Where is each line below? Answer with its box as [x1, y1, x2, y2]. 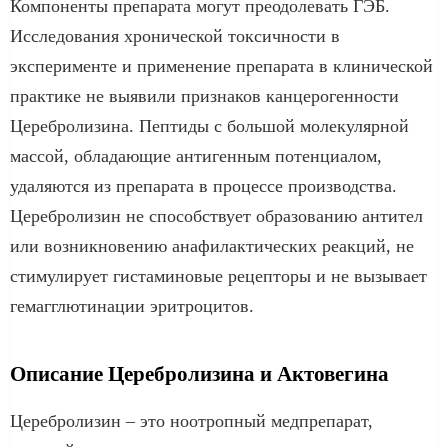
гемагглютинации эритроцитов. [10, 295, 254, 316]
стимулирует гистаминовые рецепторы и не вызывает [10, 265, 427, 286]
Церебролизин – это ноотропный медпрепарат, [10, 410, 373, 431]
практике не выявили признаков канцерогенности [10, 85, 399, 106]
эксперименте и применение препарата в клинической [10, 55, 433, 76]
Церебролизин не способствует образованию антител [10, 205, 423, 226]
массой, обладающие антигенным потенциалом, [10, 145, 382, 166]
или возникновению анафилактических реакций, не [10, 235, 414, 256]
